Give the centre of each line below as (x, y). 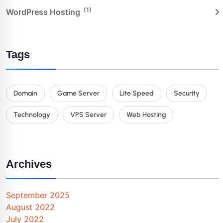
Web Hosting (146, 115)
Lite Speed (137, 94)
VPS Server (88, 115)
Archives (29, 164)
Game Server (78, 94)
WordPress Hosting (44, 12)
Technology (32, 115)
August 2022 (30, 207)
